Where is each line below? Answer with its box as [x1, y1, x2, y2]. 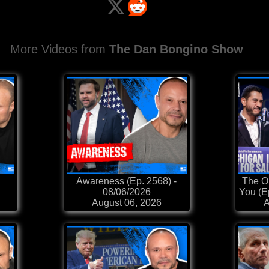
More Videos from [10, 43, 109, 56]
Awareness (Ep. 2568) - [76, 176, 177, 187]
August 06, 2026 [91, 198, 162, 208]
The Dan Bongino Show [109, 43, 243, 56]
